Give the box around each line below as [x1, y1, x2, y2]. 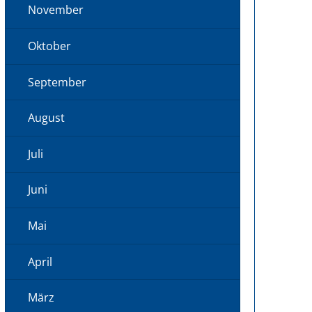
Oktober [28, 38, 71, 54]
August [28, 110, 65, 126]
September [28, 74, 86, 90]
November [28, 2, 84, 18]
